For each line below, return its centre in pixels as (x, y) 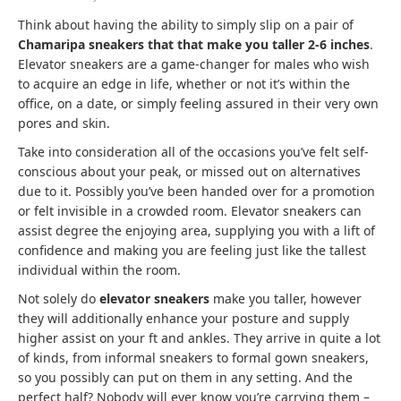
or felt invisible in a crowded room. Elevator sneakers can (190, 211)
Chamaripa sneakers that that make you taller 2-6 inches (194, 44)
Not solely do (59, 299)
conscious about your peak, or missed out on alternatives (189, 171)
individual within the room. (99, 270)
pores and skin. (64, 123)
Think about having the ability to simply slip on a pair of (186, 25)
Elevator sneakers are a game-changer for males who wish (194, 64)
